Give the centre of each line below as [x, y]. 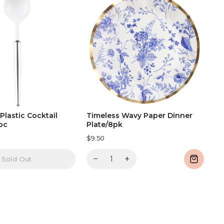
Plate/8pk [104, 125]
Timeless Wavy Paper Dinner [139, 116]
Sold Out [16, 159]
